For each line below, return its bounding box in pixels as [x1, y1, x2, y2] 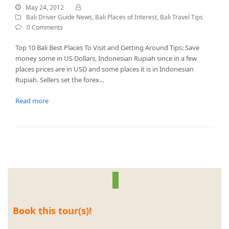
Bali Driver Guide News [26, 13, 92, 22]
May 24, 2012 [26, 3, 64, 12]
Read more [15, 96, 49, 105]
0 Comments [27, 22, 63, 32]
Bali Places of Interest [95, 13, 157, 22]
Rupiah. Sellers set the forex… [15, 75, 104, 84]
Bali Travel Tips [160, 13, 203, 22]
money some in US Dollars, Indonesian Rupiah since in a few [15, 53, 197, 63]
